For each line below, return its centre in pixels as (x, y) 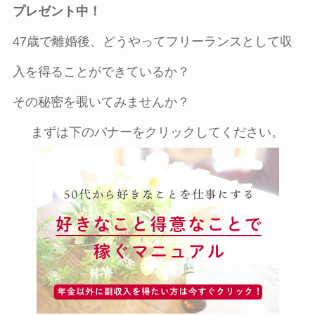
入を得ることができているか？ (101, 71)
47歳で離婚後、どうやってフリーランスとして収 (152, 41)
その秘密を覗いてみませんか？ (101, 102)
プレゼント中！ (57, 11)
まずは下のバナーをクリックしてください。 (157, 132)
